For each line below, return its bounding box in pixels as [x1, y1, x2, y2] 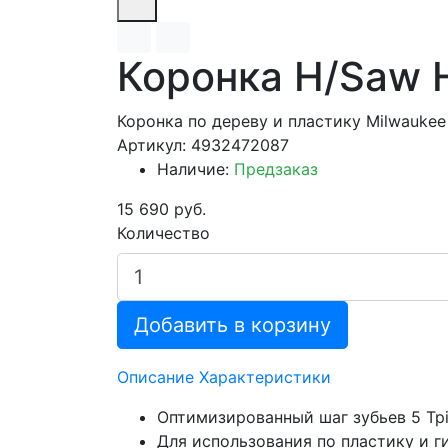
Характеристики [199, 366, 331, 387]
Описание [117, 366, 194, 387]
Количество [117, 222, 210, 243]
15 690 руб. [117, 198, 206, 219]
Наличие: [157, 158, 234, 179]
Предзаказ [234, 158, 318, 179]
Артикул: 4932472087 [117, 134, 289, 155]
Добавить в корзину [134, 312, 331, 337]
